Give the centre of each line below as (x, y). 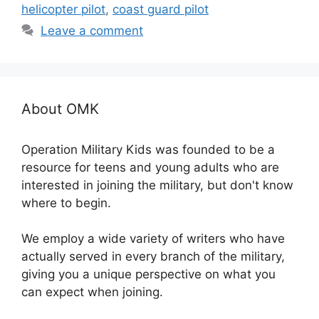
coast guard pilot (161, 10)
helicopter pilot (63, 10)
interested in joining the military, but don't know (157, 185)
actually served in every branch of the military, (153, 257)
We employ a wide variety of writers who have (153, 239)
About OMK (60, 109)
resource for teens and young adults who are (150, 168)
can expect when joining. (92, 292)
